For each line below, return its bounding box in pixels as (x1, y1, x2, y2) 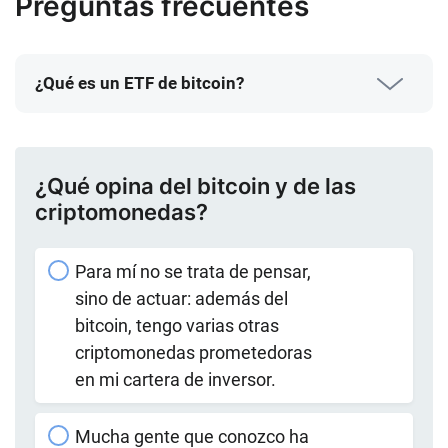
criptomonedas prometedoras (75, 342, 312, 364)
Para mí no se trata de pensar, (75, 261, 311, 283)
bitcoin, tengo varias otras (75, 315, 279, 337)
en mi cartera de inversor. (75, 369, 276, 391)
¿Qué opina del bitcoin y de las (35, 173, 356, 200)
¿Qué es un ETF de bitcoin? (35, 73, 244, 94)
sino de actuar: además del (75, 288, 288, 310)
